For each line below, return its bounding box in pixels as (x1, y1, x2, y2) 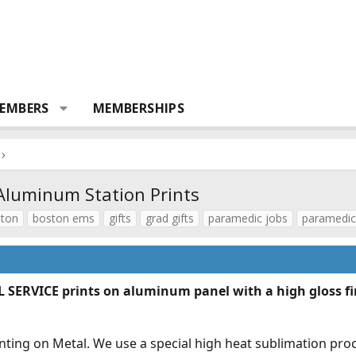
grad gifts (145, 211, 194, 226)
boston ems (33, 211, 95, 226)
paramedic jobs (208, 211, 288, 226)
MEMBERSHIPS (92, 99, 185, 117)
